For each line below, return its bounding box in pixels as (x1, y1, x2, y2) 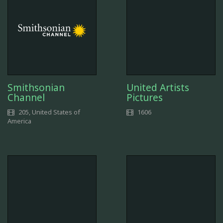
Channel (7, 91, 45, 104)
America (7, 116, 31, 125)
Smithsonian (7, 81, 65, 94)
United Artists (126, 81, 189, 94)
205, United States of (17, 107, 80, 116)
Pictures (126, 91, 163, 104)
